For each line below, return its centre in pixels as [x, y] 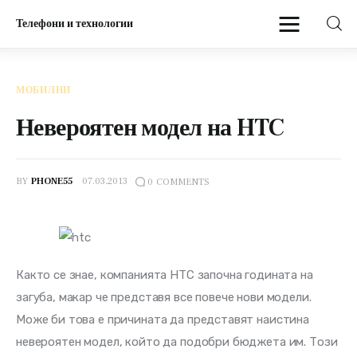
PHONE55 [51, 182]
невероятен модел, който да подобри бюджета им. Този [178, 342]
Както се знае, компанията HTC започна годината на [166, 275]
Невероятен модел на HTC [150, 128]
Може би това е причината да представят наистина [164, 320]
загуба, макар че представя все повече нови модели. [165, 298]
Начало [90, 107]
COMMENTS [182, 182]
